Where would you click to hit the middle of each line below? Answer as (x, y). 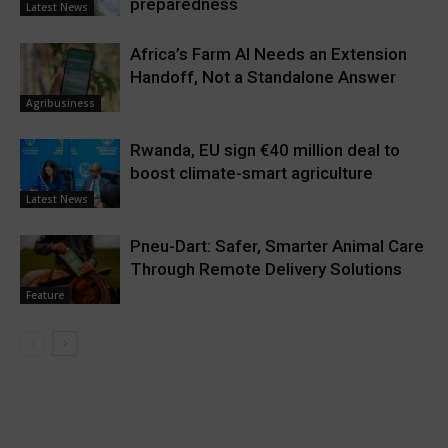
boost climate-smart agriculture (251, 172)
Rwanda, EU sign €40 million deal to (265, 149)
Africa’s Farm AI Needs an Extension (268, 53)
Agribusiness (60, 102)
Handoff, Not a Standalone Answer (263, 76)
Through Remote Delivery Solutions (266, 268)
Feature (45, 294)
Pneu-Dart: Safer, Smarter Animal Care (277, 245)
